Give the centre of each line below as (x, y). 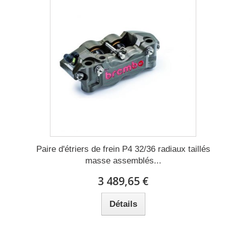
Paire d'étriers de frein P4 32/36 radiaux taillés (123, 149)
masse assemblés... (123, 161)
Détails (123, 204)
